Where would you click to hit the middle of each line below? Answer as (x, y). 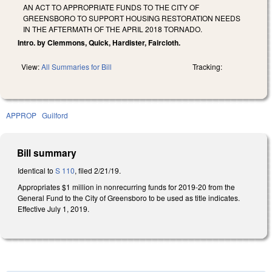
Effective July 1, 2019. (53, 209)
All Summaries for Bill (76, 66)
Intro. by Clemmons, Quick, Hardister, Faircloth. (99, 42)
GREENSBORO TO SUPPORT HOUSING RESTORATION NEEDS (132, 18)
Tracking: (207, 66)
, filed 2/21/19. (98, 170)
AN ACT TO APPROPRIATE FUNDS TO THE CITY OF (111, 7)
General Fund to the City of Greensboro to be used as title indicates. (129, 198)
